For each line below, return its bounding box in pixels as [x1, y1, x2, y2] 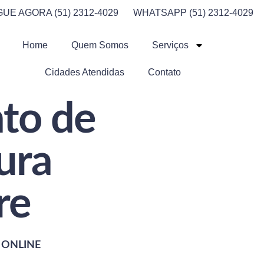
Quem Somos [71, 40, 128, 50]
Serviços [151, 40, 189, 50]
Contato [148, 67, 181, 77]
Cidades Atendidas [45, 67, 125, 77]
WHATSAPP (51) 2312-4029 [133, 8, 253, 18]
